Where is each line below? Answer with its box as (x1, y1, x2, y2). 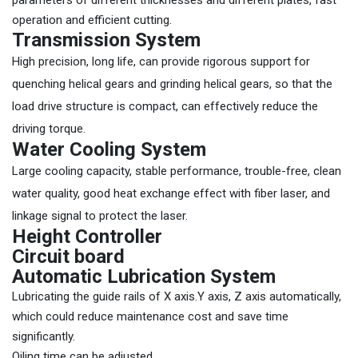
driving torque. (12, 121, 86, 136)
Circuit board (12, 245, 125, 268)
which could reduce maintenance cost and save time (12, 309, 288, 324)
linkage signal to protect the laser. (12, 209, 188, 223)
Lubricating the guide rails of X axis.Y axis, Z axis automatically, (12, 289, 341, 304)
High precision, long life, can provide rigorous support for (12, 54, 310, 69)
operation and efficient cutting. (12, 13, 172, 27)
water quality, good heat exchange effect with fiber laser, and (12, 186, 330, 201)
